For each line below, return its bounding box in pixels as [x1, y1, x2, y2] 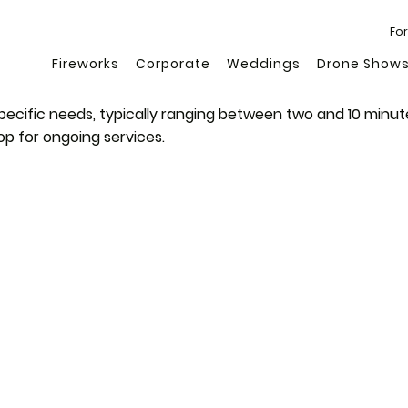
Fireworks [52, 55, 119, 73]
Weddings [227, 55, 301, 73]
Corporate [136, 55, 210, 73]
